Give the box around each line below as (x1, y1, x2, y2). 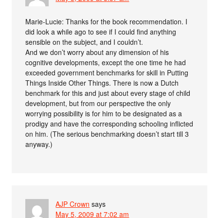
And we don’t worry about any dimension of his (25, 47, 169, 57)
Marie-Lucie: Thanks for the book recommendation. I (25, 16, 188, 26)
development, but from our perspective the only (25, 98, 171, 108)
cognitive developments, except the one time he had (25, 57, 186, 67)
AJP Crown (55, 199, 90, 209)
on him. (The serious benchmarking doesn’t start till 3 (25, 128, 189, 139)
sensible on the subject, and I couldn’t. (25, 36, 144, 47)
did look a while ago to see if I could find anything (25, 26, 177, 36)
